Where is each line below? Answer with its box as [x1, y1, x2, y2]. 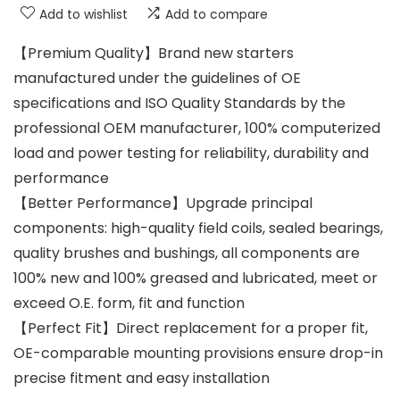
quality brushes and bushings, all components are [13, 242, 360, 263]
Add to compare [165, 4, 268, 23]
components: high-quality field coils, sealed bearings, [13, 217, 383, 238]
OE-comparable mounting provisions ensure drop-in [13, 342, 383, 363]
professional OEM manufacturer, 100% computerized [13, 117, 380, 138]
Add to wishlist [39, 4, 128, 23]
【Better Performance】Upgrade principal [13, 192, 312, 213]
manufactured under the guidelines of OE [13, 67, 301, 88]
